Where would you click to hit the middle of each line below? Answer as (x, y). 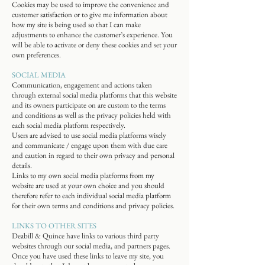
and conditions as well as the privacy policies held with (91, 115)
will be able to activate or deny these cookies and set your (94, 45)
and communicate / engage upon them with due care (90, 145)
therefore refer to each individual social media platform (91, 195)
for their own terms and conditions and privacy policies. (94, 206)
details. (23, 165)
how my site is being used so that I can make (76, 25)
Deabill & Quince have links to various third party (85, 236)
